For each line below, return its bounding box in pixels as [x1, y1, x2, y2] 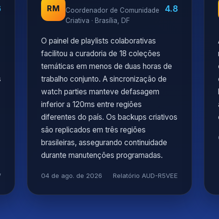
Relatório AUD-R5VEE [112, 172, 178, 179]
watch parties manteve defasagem [41, 87, 160, 96]
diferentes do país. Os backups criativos [41, 112, 178, 122]
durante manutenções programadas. [41, 151, 163, 160]
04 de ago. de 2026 [41, 172, 103, 179]
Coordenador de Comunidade [66, 6, 160, 14]
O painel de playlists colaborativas [41, 36, 156, 45]
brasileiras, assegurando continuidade [41, 138, 168, 147]
